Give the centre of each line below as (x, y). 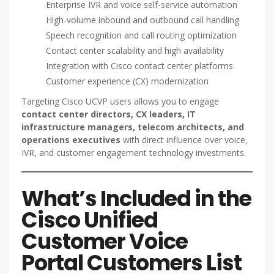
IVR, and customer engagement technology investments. (134, 153)
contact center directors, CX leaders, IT (109, 114)
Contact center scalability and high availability (135, 51)
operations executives (71, 140)
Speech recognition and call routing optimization (141, 35)
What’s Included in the (136, 199)
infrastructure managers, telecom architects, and (133, 127)
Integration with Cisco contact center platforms (139, 66)
